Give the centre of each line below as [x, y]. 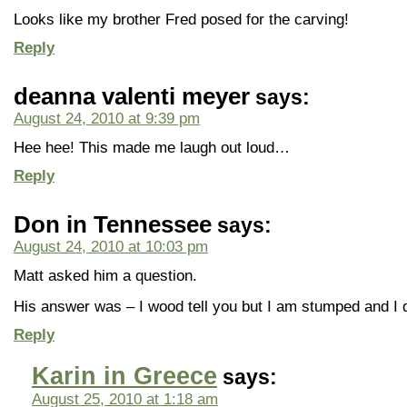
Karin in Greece [124, 376]
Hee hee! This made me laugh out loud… [152, 147]
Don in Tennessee [113, 224]
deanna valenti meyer [132, 96]
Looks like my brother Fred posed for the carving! [181, 19]
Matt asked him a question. [105, 275]
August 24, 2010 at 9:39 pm [107, 118]
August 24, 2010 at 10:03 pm [111, 246]
